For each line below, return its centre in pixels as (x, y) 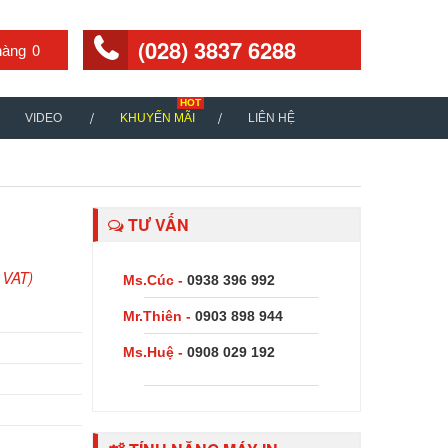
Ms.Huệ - (154, 352)
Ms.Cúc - (154, 280)
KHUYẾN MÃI (157, 118)
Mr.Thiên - (158, 316)
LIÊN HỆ (271, 118)
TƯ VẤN (156, 224)
